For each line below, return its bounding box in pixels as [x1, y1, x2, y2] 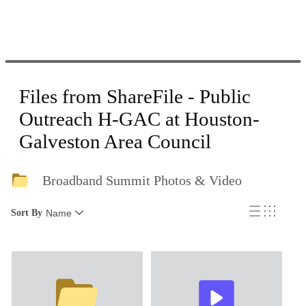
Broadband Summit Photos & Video [42, 173, 242, 188]
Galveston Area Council [19, 130, 211, 152]
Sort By [11, 208, 42, 218]
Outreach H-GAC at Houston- [19, 108, 260, 130]
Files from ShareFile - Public [19, 85, 251, 107]
